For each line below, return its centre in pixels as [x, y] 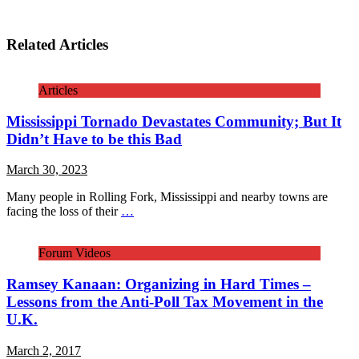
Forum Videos [75, 253]
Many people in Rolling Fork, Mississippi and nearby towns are [167, 197]
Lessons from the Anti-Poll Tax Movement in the [165, 301]
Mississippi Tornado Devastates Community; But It [174, 121]
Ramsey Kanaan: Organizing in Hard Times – [159, 284]
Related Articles [57, 45]
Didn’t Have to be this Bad [94, 139]
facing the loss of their [64, 212]
